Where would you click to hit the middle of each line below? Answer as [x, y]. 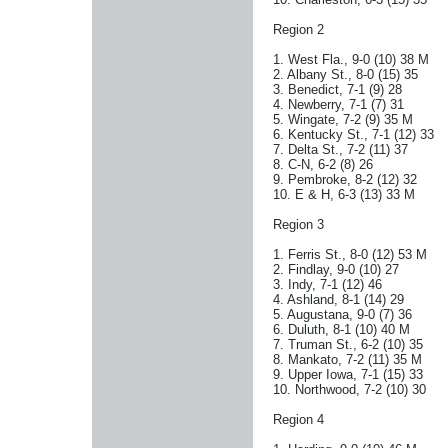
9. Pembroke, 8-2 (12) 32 [345, 179]
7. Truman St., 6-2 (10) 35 [348, 344]
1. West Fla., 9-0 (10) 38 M [351, 59]
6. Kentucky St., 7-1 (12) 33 [353, 134]
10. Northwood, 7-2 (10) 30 [349, 389]
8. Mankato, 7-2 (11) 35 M [347, 359]
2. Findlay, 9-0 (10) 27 [336, 269]
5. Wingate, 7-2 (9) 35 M [343, 119]
